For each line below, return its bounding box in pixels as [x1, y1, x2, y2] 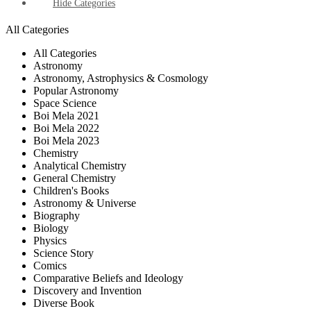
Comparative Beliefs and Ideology [33, 272, 183, 285]
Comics [33, 260, 67, 272]
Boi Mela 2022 [33, 122, 99, 135]
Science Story [33, 247, 94, 260]
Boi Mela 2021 [33, 110, 99, 122]
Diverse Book [33, 297, 94, 310]
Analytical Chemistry [33, 160, 126, 172]
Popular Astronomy [33, 85, 119, 97]
